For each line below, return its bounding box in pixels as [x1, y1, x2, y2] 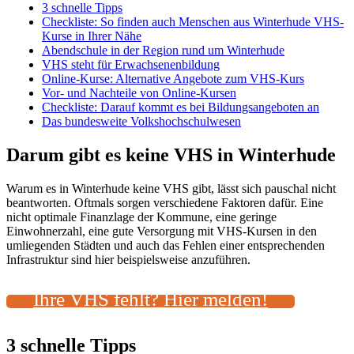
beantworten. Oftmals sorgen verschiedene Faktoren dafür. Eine [6, 195, 323, 209]
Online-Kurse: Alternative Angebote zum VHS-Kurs [42, 71, 304, 85]
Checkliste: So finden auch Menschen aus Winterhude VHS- [42, 14, 344, 28]
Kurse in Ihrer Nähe [42, 28, 141, 43]
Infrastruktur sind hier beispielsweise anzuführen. [6, 252, 250, 266]
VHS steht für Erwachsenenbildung [42, 57, 220, 71]
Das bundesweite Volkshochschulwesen [42, 114, 241, 128]
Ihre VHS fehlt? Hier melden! [33, 288, 268, 310]
